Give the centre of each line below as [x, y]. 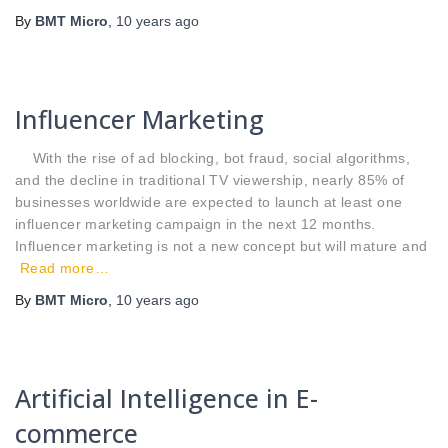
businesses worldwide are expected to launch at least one [209, 201]
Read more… [64, 267]
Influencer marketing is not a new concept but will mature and [221, 245]
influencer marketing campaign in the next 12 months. [195, 223]
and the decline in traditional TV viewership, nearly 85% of [210, 179]
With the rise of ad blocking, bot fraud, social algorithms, [213, 157]
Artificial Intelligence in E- [166, 397]
